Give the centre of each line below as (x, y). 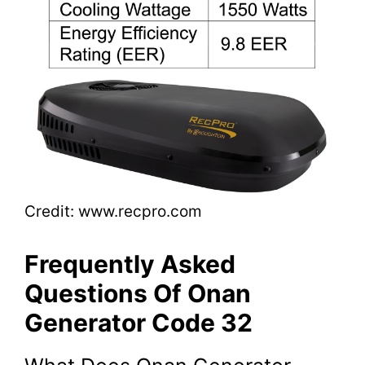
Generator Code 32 (139, 322)
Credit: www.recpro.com (113, 212)
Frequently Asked (130, 264)
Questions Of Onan (138, 293)
